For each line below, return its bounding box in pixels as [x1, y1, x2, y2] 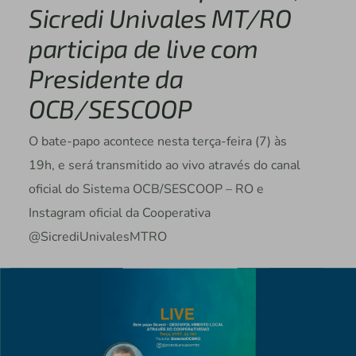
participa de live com [28, 33, 259, 64]
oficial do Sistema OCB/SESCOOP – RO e [28, 180, 264, 199]
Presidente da [28, 63, 184, 94]
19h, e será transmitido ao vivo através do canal [28, 157, 300, 175]
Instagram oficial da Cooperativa [28, 204, 211, 222]
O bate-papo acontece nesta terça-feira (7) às [28, 133, 287, 151]
